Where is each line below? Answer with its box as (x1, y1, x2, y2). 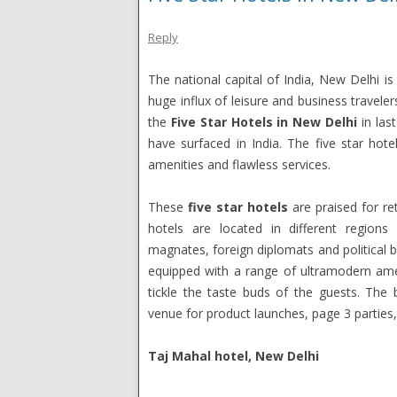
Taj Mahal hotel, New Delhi (148, 347, 319, 364)
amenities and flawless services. (148, 156, 331, 173)
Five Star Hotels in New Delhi (170, 113, 358, 130)
